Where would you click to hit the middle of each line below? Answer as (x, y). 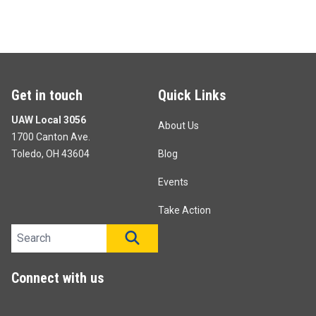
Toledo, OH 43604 (50, 154)
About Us (178, 126)
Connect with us (57, 278)
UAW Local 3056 (49, 120)
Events (173, 182)
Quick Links (192, 96)
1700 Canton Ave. (51, 137)
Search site (38, 232)
